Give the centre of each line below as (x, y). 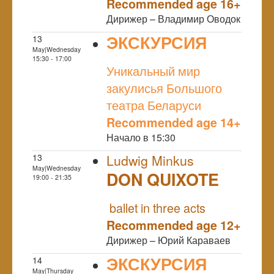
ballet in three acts (156, 207)
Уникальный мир (153, 70)
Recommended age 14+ (174, 122)
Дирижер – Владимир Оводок (173, 18)
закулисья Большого (164, 87)
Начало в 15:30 (141, 137)
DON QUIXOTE (163, 179)
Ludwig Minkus (150, 160)
